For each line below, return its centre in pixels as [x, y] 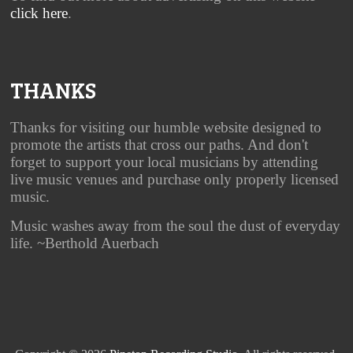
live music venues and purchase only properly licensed [175, 179]
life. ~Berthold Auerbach [85, 243]
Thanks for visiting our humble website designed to [166, 127]
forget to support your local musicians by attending [165, 162]
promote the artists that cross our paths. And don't [160, 145]
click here [39, 13]
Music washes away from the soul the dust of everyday [176, 226]
